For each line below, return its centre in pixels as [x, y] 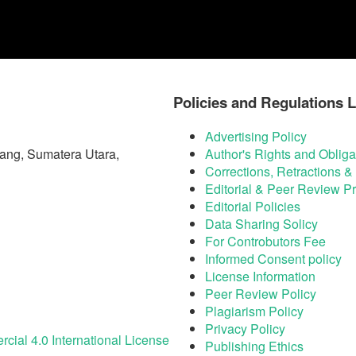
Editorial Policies [253, 206]
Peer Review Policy [261, 293]
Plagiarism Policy [254, 311]
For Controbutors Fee [265, 241]
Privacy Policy [245, 328]
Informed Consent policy [273, 258]
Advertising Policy [256, 136]
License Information [260, 276]
